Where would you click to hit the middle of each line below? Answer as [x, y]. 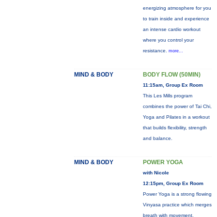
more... [176, 51]
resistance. [155, 51]
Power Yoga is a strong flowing [177, 194]
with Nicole [156, 173]
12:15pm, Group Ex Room [173, 183]
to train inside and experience [176, 19]
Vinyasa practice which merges [177, 205]
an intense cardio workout [171, 29]
